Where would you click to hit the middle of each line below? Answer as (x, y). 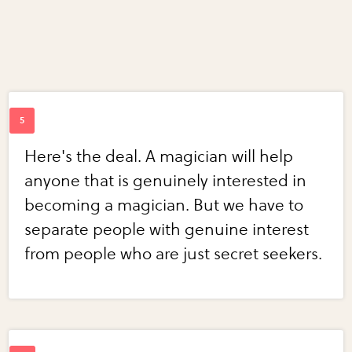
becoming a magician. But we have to (164, 206)
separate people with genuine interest (167, 230)
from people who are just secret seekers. (174, 255)
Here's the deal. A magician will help (159, 157)
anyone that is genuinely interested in (166, 181)
